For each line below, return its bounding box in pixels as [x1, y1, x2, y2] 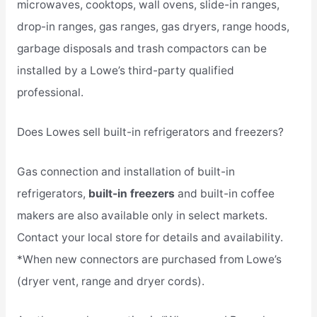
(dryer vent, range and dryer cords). [16, 274, 204, 288]
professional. [16, 85, 83, 99]
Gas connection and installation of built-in [16, 164, 235, 178]
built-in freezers [88, 186, 178, 200]
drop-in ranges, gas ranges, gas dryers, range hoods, [16, 19, 289, 33]
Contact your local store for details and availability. [16, 230, 283, 244]
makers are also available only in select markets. [16, 208, 267, 222]
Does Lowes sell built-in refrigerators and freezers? [16, 125, 284, 139]
